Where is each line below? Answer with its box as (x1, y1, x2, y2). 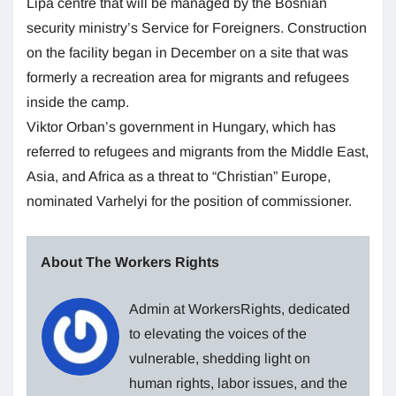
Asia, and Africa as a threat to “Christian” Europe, (27, 168, 331, 184)
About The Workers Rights (41, 254, 219, 270)
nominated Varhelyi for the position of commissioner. (27, 193, 352, 209)
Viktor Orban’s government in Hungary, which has (27, 118, 336, 134)
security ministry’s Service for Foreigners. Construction (27, 19, 367, 35)
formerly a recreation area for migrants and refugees (27, 69, 349, 85)
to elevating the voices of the (129, 325, 307, 341)
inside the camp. (27, 94, 129, 110)
